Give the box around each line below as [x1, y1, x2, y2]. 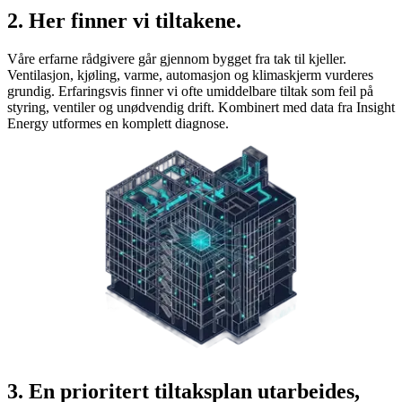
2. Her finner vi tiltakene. [7, 8, 241, 32]
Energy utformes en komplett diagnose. [7, 115, 229, 131]
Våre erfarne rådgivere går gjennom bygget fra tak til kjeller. [7, 50, 346, 66]
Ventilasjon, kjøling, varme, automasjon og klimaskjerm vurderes [7, 66, 373, 83]
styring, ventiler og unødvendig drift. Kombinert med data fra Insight [7, 99, 395, 115]
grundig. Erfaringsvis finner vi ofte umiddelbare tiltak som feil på [7, 83, 373, 99]
